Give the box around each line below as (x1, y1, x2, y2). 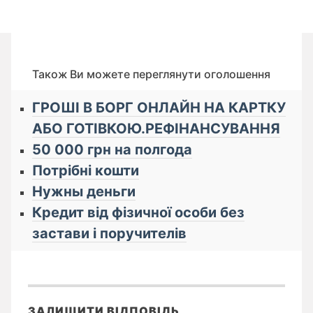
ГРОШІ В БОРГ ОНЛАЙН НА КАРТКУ (32, 99, 286, 117)
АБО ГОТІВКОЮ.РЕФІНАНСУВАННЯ (32, 120, 280, 138)
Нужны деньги (32, 183, 136, 201)
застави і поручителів (32, 225, 187, 242)
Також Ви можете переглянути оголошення (32, 67, 270, 81)
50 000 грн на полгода (32, 141, 192, 159)
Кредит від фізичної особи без (32, 204, 245, 221)
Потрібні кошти (32, 162, 139, 180)
